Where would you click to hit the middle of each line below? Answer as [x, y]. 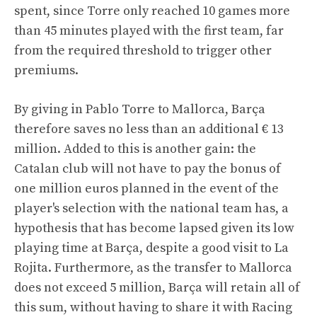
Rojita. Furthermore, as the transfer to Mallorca [153, 267]
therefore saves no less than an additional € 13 [149, 129]
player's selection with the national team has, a [151, 208]
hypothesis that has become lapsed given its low [154, 228]
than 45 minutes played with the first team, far [149, 30]
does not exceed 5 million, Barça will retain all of [157, 287]
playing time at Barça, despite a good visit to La [151, 248]
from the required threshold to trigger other [143, 50]
